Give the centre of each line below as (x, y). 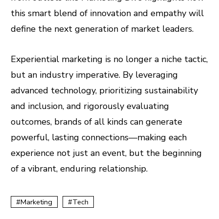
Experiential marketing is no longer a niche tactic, (109, 59)
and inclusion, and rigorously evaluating (90, 106)
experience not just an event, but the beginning (107, 153)
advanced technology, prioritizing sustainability (105, 90)
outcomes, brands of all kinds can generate (97, 122)
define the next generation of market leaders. (102, 29)
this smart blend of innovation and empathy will (108, 13)
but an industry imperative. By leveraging (95, 75)
